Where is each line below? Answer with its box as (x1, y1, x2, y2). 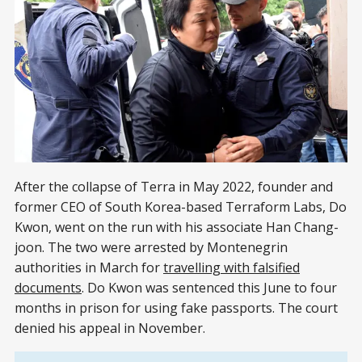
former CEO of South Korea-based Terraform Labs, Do (15, 198, 347, 217)
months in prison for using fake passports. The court (15, 299, 338, 318)
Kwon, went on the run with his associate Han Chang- (15, 218, 339, 237)
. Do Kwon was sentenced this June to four (82, 279, 337, 297)
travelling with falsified (163, 259, 300, 277)
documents (15, 279, 82, 297)
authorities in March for (15, 259, 163, 277)
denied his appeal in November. (15, 319, 208, 338)
